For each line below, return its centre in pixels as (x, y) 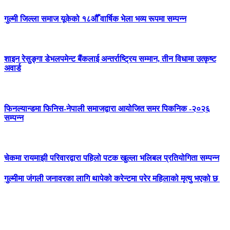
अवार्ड (13, 68)
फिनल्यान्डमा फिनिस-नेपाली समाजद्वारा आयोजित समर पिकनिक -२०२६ (107, 108)
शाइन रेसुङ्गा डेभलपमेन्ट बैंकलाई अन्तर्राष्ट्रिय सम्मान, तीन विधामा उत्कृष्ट (110, 59)
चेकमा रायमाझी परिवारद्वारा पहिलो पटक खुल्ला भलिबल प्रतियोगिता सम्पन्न (112, 158)
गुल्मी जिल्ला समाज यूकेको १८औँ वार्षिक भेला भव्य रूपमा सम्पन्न (95, 18)
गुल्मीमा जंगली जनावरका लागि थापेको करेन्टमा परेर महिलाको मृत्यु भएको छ (112, 178)
